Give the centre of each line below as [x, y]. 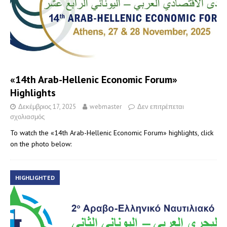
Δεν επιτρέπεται [161, 107]
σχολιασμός [27, 117]
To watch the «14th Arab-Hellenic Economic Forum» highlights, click [112, 133]
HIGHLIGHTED [35, 178]
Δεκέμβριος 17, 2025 [47, 107]
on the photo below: [41, 144]
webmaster [106, 107]
